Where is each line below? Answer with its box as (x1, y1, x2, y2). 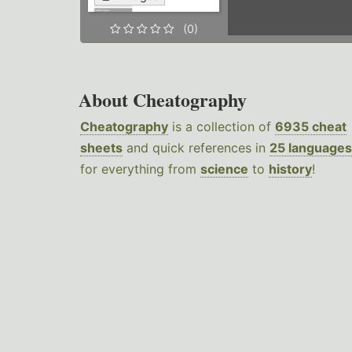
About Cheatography (79, 86, 247, 114)
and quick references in (123, 140, 269, 156)
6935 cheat (275, 119, 346, 135)
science (200, 161, 248, 178)
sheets (80, 140, 123, 156)
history (269, 161, 312, 178)
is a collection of (168, 119, 275, 135)
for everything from (80, 161, 200, 178)
